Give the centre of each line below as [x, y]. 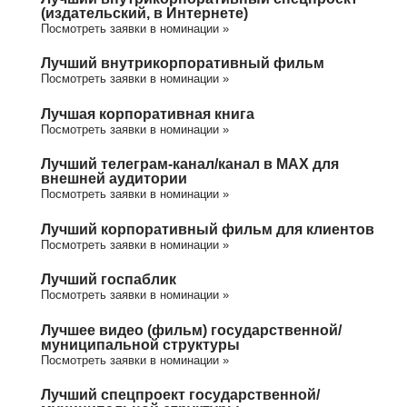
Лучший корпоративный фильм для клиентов [208, 228]
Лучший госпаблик [109, 279]
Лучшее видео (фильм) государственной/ [191, 329]
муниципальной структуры [140, 344]
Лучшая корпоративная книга [148, 113]
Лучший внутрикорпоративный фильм [183, 63]
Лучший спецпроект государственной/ [180, 394]
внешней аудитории [114, 178]
